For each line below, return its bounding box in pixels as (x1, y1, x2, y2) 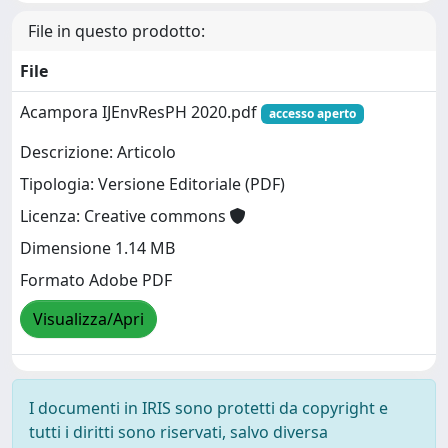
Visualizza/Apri (33, 308, 144, 331)
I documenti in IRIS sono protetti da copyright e (29, 397, 388, 419)
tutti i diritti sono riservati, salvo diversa (29, 421, 328, 443)
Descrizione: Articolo (20, 141, 176, 164)
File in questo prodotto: (28, 20, 205, 42)
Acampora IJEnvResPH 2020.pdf (20, 101, 261, 123)
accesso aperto (268, 105, 356, 122)
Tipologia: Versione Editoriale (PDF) (20, 173, 285, 196)
